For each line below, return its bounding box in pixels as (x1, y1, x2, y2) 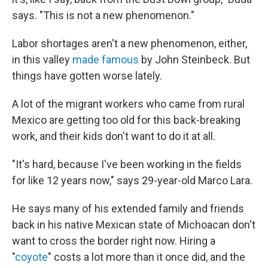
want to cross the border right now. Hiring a (12, 234, 215, 248)
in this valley (12, 53, 72, 66)
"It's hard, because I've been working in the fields (12, 158, 242, 171)
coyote (15, 251, 48, 264)
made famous (72, 53, 139, 66)
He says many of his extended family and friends (12, 202, 244, 215)
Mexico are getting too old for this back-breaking (12, 114, 240, 127)
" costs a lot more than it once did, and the (48, 251, 245, 264)
